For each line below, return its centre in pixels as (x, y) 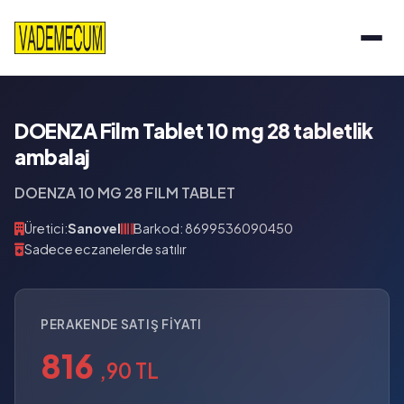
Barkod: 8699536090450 (213, 228)
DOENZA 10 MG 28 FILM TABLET (125, 193)
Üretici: (46, 228)
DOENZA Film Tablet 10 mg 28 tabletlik (194, 131)
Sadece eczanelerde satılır (106, 249)
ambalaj (52, 157)
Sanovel (94, 228)
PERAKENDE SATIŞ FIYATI (121, 324)
